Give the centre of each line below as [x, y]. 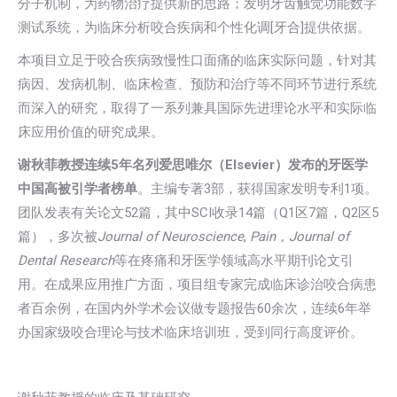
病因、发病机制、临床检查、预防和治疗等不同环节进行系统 [197, 84]
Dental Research [66, 261]
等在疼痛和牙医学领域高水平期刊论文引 [234, 261]
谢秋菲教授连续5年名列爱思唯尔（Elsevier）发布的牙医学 [193, 165]
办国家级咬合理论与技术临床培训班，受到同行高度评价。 [191, 332]
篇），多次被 [58, 237]
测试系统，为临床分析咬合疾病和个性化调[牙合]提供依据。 [194, 27]
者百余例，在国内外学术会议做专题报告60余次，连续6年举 [195, 308]
